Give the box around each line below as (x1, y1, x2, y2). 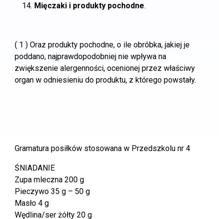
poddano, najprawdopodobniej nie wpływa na (15, 52, 166, 61)
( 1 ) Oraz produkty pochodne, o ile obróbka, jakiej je (15, 40, 190, 49)
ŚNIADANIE (15, 163, 55, 173)
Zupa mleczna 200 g (15, 175, 84, 184)
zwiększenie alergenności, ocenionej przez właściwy (15, 64, 195, 73)
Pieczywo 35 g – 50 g (15, 187, 90, 196)
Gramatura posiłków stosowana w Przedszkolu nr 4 (15, 144, 190, 153)
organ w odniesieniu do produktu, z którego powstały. (15, 75, 196, 85)
